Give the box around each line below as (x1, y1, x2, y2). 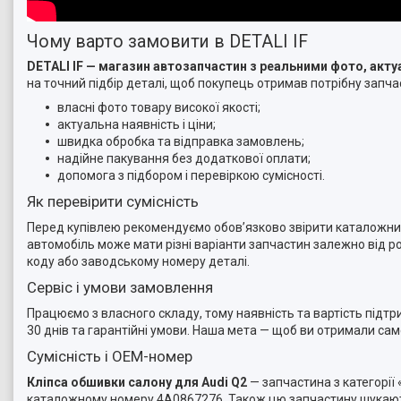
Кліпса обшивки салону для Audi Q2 (27, 375, 247, 390)
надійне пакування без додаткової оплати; (57, 151, 311, 166)
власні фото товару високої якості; (57, 100, 260, 115)
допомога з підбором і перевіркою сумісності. (57, 168, 325, 183)
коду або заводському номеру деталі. (27, 254, 250, 269)
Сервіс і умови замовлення (27, 278, 213, 297)
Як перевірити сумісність (27, 192, 199, 211)
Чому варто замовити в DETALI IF (27, 31, 308, 53)
